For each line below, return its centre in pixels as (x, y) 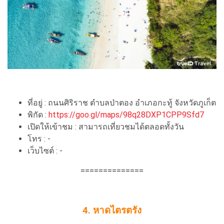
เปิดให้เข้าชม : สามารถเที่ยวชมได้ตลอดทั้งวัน (106, 126)
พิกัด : (38, 114)
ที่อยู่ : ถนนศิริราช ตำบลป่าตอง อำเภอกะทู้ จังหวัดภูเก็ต (122, 102)
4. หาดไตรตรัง (112, 210)
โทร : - (39, 138)
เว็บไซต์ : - (45, 150)
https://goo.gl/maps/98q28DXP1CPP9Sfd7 (126, 114)
